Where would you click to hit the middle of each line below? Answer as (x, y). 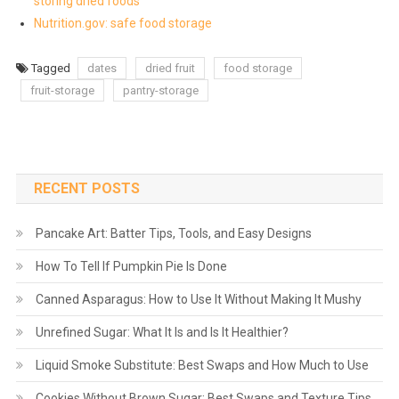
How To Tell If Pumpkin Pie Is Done (131, 267)
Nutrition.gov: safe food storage (122, 24)
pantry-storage (160, 91)
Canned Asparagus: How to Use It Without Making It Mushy (198, 300)
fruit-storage (62, 91)
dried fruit (170, 69)
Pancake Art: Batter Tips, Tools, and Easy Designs (173, 234)
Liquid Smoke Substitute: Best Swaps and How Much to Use (202, 366)
